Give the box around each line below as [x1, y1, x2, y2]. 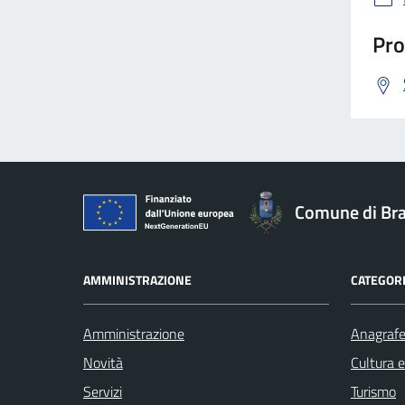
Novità [83, 351, 123, 373]
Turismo [351, 380, 396, 402]
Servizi [83, 380, 122, 402]
